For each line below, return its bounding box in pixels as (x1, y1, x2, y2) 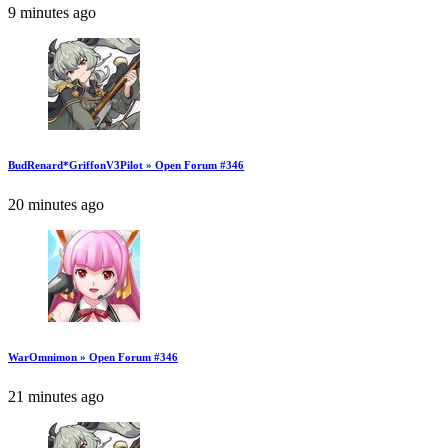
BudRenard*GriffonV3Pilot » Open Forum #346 (8, 159, 244, 172)
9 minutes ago (8, 4, 96, 22)
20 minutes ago (8, 196, 104, 214)
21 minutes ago (8, 388, 104, 406)
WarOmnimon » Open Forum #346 (8, 351, 178, 364)
